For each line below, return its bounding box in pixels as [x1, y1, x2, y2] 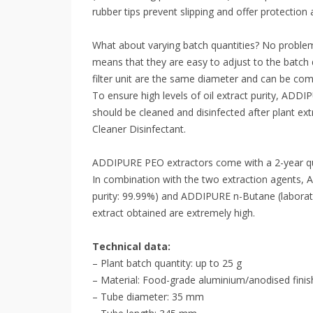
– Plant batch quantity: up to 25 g [92, 256, 242, 270]
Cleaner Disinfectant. [92, 122, 186, 136]
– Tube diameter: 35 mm [92, 290, 204, 304]
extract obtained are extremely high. [92, 206, 255, 220]
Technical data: [92, 240, 170, 254]
